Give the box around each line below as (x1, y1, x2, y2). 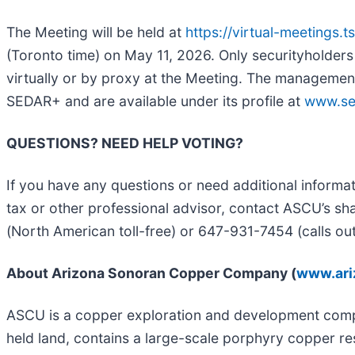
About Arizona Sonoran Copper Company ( (6, 265, 296, 282)
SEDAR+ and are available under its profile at (6, 93, 304, 110)
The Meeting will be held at (6, 24, 185, 41)
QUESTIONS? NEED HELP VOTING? (6, 135, 243, 152)
